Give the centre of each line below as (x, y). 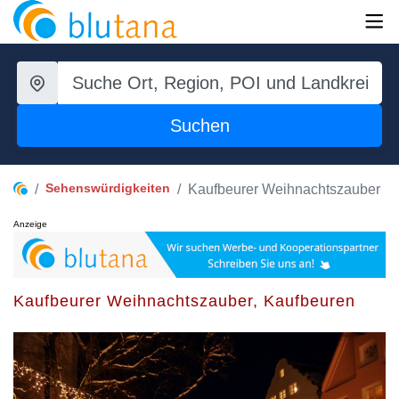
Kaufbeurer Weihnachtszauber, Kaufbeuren (184, 301)
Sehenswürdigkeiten (108, 188)
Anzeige (30, 224)
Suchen (199, 126)
